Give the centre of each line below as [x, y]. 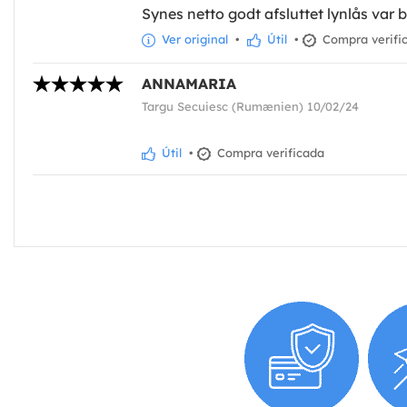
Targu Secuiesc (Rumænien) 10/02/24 [250, 107]
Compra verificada [269, 153]
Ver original [193, 40]
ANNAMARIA [189, 84]
